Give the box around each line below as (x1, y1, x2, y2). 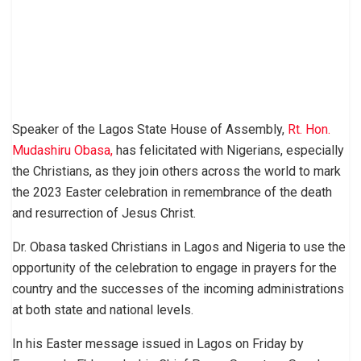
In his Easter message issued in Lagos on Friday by (12, 335, 304, 351)
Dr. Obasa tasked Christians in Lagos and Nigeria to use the (12, 239, 346, 255)
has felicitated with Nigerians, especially (113, 142, 344, 158)
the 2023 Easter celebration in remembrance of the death (12, 184, 332, 200)
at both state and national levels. (12, 301, 193, 317)
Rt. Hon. (288, 121, 330, 137)
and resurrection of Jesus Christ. (12, 205, 196, 221)
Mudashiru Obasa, (12, 142, 113, 158)
